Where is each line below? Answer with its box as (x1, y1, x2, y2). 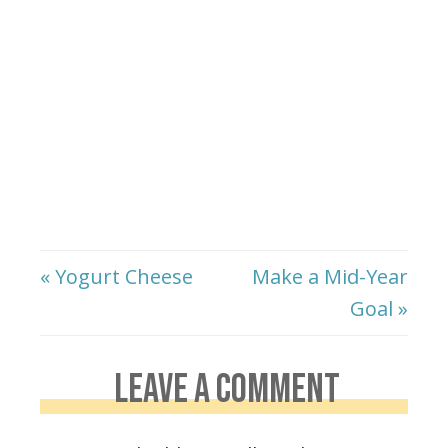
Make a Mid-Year (252, 263, 408, 291)
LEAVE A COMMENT (113, 366, 340, 415)
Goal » (350, 295, 408, 323)
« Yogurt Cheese (40, 263, 193, 291)
